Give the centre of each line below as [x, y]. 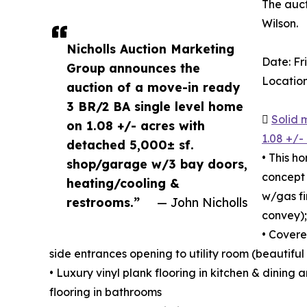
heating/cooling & [123, 183]
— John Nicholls [202, 202]
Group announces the [133, 68]
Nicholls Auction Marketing [150, 49]
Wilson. [280, 24]
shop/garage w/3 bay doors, [157, 164]
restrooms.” [103, 202]
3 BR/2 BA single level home [155, 107]
